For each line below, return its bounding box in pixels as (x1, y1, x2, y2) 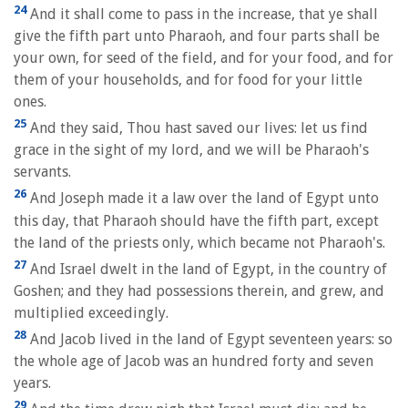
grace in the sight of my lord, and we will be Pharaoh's (14, 141, 369, 159)
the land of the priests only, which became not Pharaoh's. (14, 233, 385, 251)
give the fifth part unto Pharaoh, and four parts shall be (14, 26, 380, 45)
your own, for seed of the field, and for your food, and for (14, 48, 393, 66)
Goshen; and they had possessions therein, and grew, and (14, 281, 384, 300)
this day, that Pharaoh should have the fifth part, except (14, 211, 379, 229)
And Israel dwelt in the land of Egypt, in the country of (26, 260, 387, 278)
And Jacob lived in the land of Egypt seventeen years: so (26, 331, 393, 349)
